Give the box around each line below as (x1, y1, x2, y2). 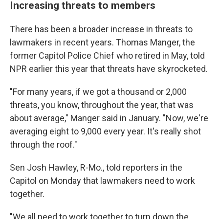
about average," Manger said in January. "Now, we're (10, 113, 208, 124)
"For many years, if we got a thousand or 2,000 (10, 87, 187, 97)
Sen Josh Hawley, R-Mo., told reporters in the (10, 162, 182, 173)
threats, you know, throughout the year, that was (10, 100, 194, 110)
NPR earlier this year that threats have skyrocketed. (10, 64, 208, 74)
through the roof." (10, 139, 77, 150)
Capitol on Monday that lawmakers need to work (10, 175, 195, 186)
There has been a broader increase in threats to (10, 24, 193, 35)
